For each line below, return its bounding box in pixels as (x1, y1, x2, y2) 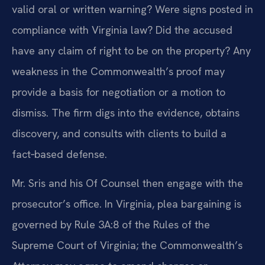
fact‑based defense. (12, 147, 107, 161)
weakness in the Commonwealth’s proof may (12, 64, 225, 78)
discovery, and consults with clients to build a (12, 126, 227, 140)
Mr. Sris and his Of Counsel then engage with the (12, 176, 243, 190)
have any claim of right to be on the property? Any (12, 43, 251, 57)
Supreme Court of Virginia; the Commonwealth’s (12, 238, 243, 253)
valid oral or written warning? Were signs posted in (12, 2, 253, 16)
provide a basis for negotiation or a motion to (12, 85, 225, 99)
